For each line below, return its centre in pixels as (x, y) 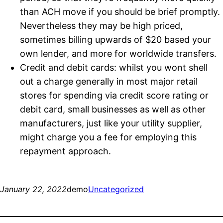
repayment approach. (65, 151)
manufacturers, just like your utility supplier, (111, 123)
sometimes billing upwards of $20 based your (115, 39)
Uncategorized (116, 189)
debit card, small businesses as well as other (113, 109)
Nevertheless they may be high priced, (101, 25)
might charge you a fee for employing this (108, 137)
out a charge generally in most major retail (109, 81)
